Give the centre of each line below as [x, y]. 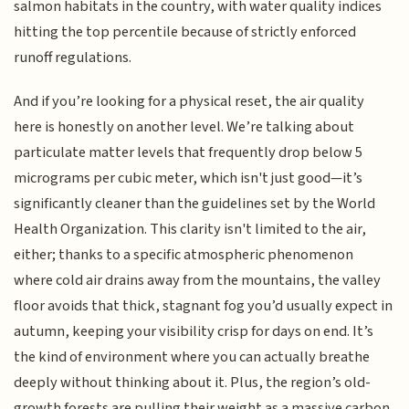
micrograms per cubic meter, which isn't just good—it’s [189, 178]
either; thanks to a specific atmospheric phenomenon [184, 255]
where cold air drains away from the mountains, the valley [198, 281]
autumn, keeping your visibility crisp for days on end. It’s [194, 332]
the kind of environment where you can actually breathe [192, 357]
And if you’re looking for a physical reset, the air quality [189, 102]
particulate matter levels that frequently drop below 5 [189, 153]
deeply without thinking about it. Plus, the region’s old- [193, 383]
